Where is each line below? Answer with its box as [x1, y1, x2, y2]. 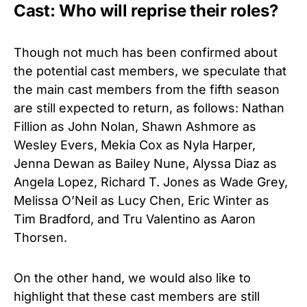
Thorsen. [14, 230, 67, 245]
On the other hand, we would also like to [14, 271, 251, 286]
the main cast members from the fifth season [14, 82, 280, 97]
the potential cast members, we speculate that [14, 64, 286, 79]
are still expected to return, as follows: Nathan [14, 101, 284, 116]
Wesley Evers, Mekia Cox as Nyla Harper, [14, 138, 256, 153]
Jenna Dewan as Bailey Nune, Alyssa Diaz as [14, 156, 277, 171]
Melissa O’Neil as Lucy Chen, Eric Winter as [14, 193, 269, 208]
